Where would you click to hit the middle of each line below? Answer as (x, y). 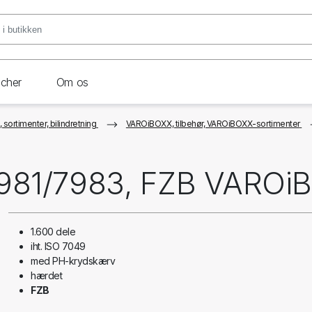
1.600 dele (53, 232)
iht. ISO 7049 (58, 246)
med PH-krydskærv (73, 261)
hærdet (47, 275)
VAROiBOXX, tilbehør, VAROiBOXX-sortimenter (213, 124)
